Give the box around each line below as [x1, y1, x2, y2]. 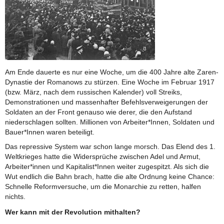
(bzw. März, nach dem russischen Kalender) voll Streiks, [5, 87, 182, 96]
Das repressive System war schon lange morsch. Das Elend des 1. [5, 142, 215, 151]
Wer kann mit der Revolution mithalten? [5, 208, 140, 216]
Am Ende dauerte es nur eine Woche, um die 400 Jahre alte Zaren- [5, 67, 218, 76]
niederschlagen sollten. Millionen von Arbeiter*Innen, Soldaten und [5, 117, 214, 126]
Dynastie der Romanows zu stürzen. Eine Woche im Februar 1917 [5, 77, 214, 86]
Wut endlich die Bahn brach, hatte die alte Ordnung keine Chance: [5, 172, 214, 181]
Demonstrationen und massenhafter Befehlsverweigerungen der [5, 97, 208, 106]
